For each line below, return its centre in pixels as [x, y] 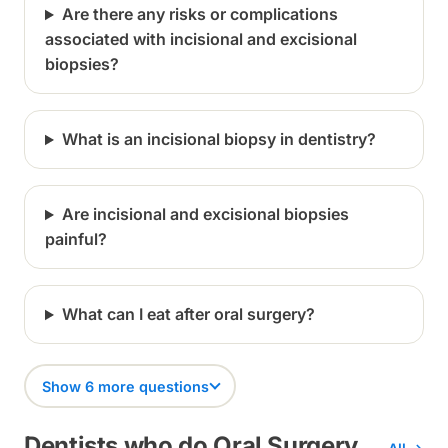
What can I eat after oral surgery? [188, 314]
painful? [76, 239]
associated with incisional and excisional [201, 39]
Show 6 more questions [125, 386]
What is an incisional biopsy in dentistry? [218, 139]
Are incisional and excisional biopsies [205, 214]
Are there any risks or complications [199, 14]
